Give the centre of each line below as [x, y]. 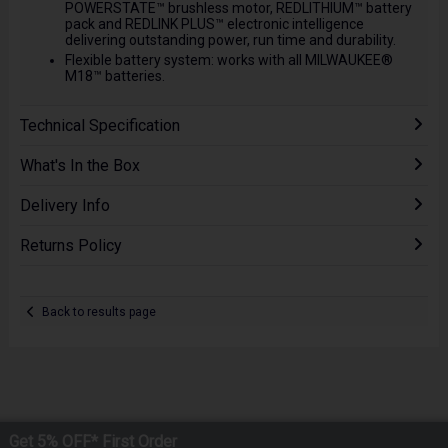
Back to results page [99, 311]
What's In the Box [79, 166]
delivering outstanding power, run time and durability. [230, 39]
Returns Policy [70, 246]
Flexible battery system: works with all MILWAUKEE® [228, 60]
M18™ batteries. [114, 76]
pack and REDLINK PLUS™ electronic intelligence [214, 23]
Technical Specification [99, 126]
